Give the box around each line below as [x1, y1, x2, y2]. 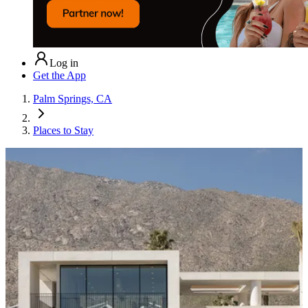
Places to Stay [33, 124, 93, 136]
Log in [49, 56, 78, 69]
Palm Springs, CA [33, 92, 112, 104]
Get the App [33, 69, 86, 81]
